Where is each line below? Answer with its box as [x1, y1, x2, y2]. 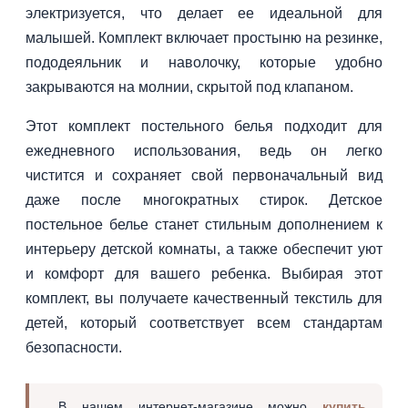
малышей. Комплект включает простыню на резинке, [25, 29, 382, 46]
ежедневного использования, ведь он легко [25, 142, 382, 158]
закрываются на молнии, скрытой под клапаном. [25, 78, 353, 95]
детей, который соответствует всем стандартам [25, 314, 382, 331]
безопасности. [25, 339, 122, 355]
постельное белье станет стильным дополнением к [25, 216, 382, 232]
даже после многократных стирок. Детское [25, 191, 382, 208]
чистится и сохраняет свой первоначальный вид [25, 167, 382, 183]
